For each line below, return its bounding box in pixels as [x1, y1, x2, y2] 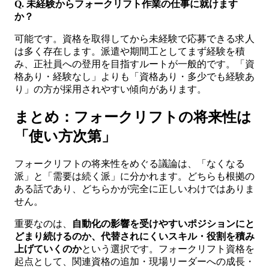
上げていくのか [14, 244, 82, 255]
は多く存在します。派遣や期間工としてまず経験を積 [14, 46, 245, 56]
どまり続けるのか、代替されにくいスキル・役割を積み [14, 231, 255, 242]
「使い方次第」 [14, 128, 116, 145]
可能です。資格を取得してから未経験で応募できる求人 [14, 33, 255, 44]
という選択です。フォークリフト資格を [82, 244, 255, 255]
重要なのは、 [14, 219, 72, 229]
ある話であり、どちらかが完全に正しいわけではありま [14, 184, 255, 195]
